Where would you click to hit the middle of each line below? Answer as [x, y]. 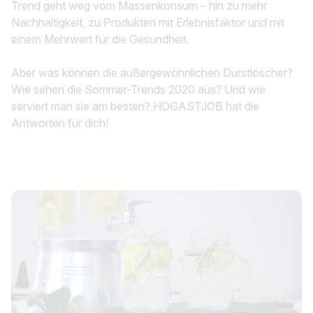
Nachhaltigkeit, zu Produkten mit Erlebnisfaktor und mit [148, 22]
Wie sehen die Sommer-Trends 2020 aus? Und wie [138, 89]
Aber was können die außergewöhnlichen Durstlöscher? [152, 73]
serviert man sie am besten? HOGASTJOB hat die [135, 106]
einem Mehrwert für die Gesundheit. [100, 39]
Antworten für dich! [61, 123]
